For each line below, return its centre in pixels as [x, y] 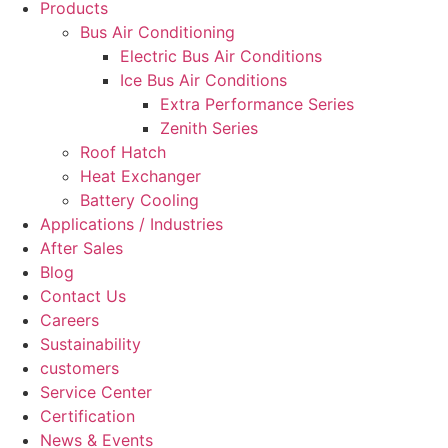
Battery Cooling [139, 200]
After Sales [81, 248]
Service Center [96, 392]
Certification [87, 416]
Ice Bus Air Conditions [203, 80]
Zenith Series [209, 128]
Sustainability [90, 344]
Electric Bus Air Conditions [221, 56]
